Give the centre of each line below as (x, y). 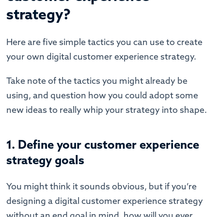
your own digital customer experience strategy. (102, 57)
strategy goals (47, 160)
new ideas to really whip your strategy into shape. (108, 110)
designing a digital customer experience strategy (105, 201)
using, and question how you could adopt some (102, 95)
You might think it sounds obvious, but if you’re (102, 186)
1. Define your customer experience (103, 145)
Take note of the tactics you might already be (97, 81)
